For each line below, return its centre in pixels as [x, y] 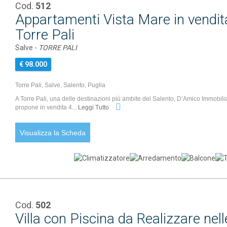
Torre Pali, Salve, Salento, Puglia [61, 85]
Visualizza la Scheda [53, 133]
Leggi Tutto [94, 108]
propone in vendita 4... [47, 108]
